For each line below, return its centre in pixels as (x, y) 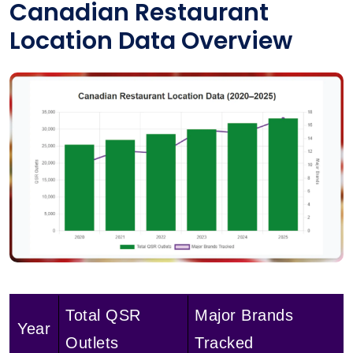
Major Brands (244, 315)
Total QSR (103, 315)
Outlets (92, 342)
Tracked (224, 342)
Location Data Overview (151, 41)
